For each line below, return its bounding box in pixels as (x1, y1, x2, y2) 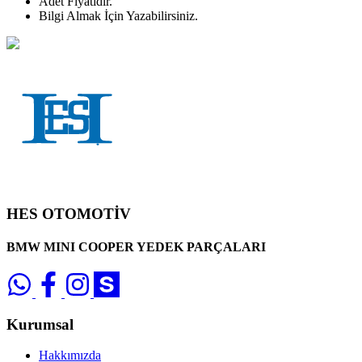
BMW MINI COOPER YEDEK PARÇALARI (6, 239, 266, 254)
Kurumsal (6, 315, 74, 333)
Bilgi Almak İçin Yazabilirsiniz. (39, 8, 198, 23)
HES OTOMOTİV (6, 204, 131, 222)
